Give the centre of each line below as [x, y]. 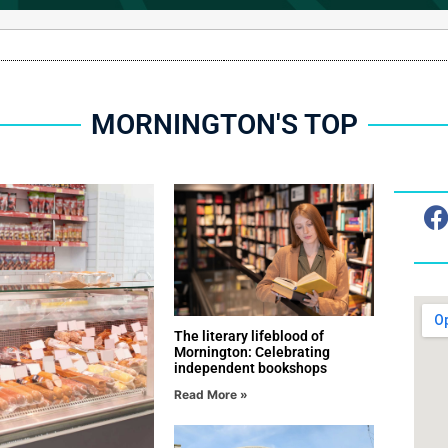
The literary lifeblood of [249, 336]
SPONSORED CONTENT [90, 193]
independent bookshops [250, 368]
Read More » [211, 395]
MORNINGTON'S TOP [224, 125]
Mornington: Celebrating [252, 352]
